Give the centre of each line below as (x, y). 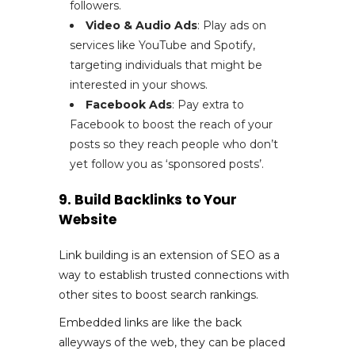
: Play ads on (232, 25)
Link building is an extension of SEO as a (169, 255)
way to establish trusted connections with (174, 275)
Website (88, 219)
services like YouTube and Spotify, (162, 45)
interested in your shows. (139, 84)
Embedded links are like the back (150, 322)
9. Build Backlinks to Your (148, 199)
